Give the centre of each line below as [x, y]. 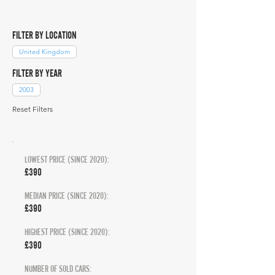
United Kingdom [45, 52]
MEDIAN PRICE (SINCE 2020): [67, 196]
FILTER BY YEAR [37, 73]
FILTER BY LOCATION [45, 35]
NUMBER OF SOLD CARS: [58, 269]
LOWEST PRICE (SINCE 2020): [67, 159]
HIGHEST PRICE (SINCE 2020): [67, 232]
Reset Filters [33, 109]
